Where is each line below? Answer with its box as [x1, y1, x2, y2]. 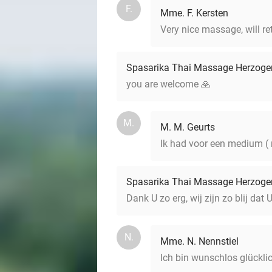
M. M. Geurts [160, 121, 215, 133]
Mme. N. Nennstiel [160, 236, 239, 247]
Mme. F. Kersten [160, 7, 228, 19]
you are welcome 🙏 [126, 78, 211, 90]
